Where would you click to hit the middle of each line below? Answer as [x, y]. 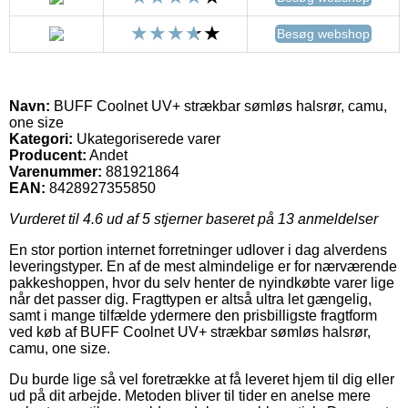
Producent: [48, 155]
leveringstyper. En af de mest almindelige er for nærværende [203, 266]
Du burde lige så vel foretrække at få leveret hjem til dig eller [202, 379]
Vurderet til [46, 219]
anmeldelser [336, 219]
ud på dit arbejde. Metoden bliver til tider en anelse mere [190, 395]
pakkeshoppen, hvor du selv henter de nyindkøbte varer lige [202, 282]
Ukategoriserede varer [147, 138]
